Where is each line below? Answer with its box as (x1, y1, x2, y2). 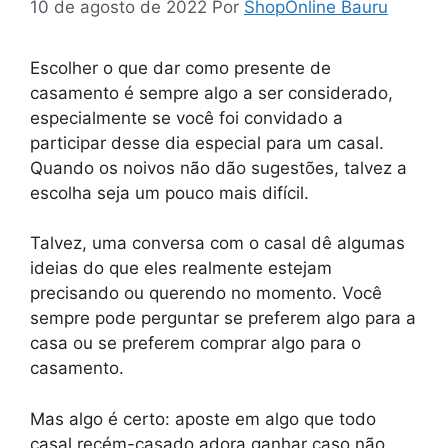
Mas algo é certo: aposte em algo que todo (30, 408, 376, 429)
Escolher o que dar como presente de (30, 57, 331, 78)
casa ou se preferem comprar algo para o (30, 333, 361, 354)
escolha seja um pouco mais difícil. (30, 182, 309, 203)
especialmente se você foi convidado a (30, 107, 343, 128)
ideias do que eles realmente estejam (30, 258, 332, 279)
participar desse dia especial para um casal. (30, 132, 384, 153)
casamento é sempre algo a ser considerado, (30, 82, 393, 103)
